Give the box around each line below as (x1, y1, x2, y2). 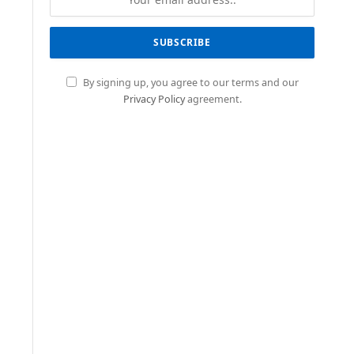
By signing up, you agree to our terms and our (80, 76, 299, 90)
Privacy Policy (122, 92, 185, 107)
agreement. (184, 92, 242, 107)
